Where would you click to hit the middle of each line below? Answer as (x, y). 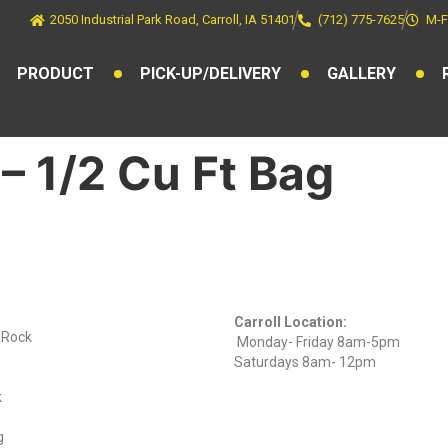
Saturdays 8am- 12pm (328, 362)
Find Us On (106, 271)
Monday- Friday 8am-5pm (320, 342)
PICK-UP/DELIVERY (210, 73)
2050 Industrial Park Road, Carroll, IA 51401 (173, 19)
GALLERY (361, 73)
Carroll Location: (291, 322)
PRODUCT (55, 73)
